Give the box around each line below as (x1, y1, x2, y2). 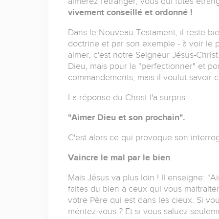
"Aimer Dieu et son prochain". (67, 112, 185, 123)
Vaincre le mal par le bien (67, 153, 170, 163)
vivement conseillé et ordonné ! (67, 7, 193, 18)
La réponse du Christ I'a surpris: (67, 92, 187, 103)
